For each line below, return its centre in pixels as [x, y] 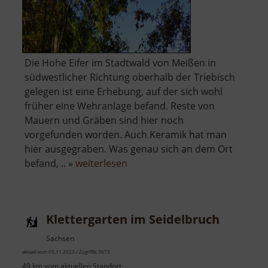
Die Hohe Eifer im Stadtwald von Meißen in [120, 63]
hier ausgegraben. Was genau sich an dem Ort [129, 149]
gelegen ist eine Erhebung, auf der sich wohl [124, 92]
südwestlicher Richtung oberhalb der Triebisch [130, 77]
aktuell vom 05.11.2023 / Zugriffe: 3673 [66, 252]
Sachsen [60, 239]
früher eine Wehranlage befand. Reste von [120, 106]
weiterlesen [101, 164]
